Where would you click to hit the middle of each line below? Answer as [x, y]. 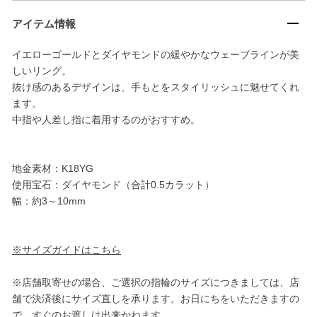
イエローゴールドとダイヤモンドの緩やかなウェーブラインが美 [156, 54]
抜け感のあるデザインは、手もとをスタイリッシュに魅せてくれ [156, 87]
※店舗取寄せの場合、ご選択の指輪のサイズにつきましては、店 [156, 282]
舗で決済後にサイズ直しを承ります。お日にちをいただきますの [156, 298]
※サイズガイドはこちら [67, 249]
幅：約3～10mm [49, 201]
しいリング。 [42, 70]
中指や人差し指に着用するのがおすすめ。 [106, 119]
